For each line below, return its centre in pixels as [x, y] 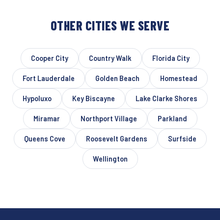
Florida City [171, 58]
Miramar [46, 118]
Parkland [172, 118]
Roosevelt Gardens [116, 138]
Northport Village [109, 118]
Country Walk [110, 58]
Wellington [110, 159]
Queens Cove [44, 138]
